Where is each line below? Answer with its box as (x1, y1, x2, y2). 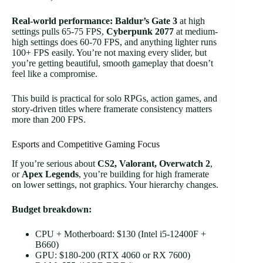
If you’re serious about (12, 159, 97, 169)
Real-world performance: (12, 16, 113, 26)
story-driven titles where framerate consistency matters (12, 104, 212, 114)
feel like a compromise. (12, 69, 97, 79)
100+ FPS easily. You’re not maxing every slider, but (12, 48, 207, 58)
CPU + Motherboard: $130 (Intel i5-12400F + (35, 229, 206, 240)
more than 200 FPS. (12, 114, 86, 125)
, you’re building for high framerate (79, 169, 209, 180)
